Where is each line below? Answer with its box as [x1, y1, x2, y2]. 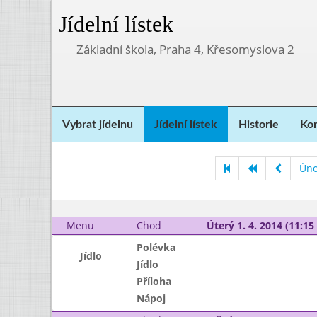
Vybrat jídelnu [62, 119, 133, 130]
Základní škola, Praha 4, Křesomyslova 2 [76, 41, 294, 57]
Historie [238, 119, 279, 130]
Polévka [136, 241, 175, 254]
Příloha [136, 275, 171, 288]
